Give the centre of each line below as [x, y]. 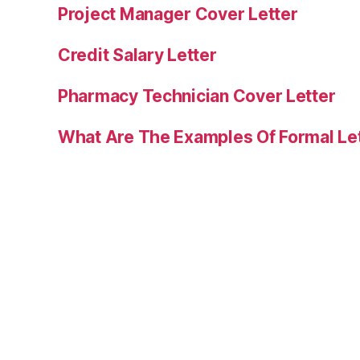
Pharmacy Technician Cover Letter [197, 96]
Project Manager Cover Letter [178, 14]
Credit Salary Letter [137, 55]
